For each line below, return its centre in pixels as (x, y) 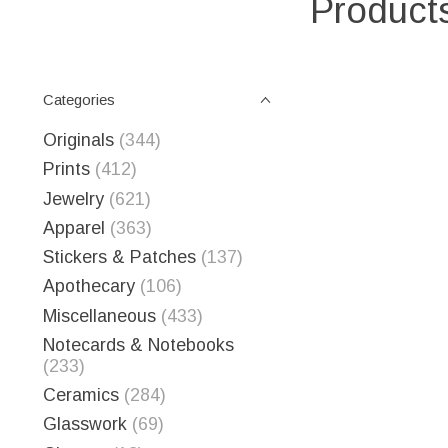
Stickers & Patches (119, 257)
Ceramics (81, 395)
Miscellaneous (99, 315)
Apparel (74, 227)
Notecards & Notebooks (138, 344)
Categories (79, 100)
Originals (78, 140)
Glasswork (85, 424)
